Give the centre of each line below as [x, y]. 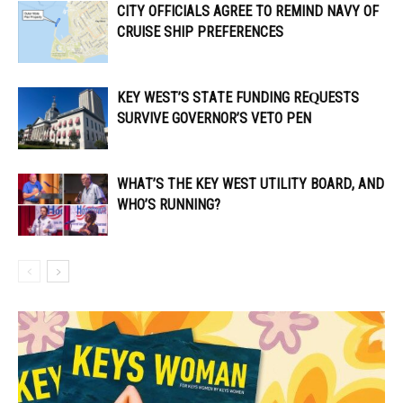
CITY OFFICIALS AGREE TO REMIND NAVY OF [248, 12]
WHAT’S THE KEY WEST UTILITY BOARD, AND [251, 184]
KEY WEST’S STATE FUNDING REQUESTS [238, 98]
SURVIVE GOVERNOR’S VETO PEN [216, 119]
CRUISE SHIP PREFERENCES [200, 32]
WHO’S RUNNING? [169, 205]
